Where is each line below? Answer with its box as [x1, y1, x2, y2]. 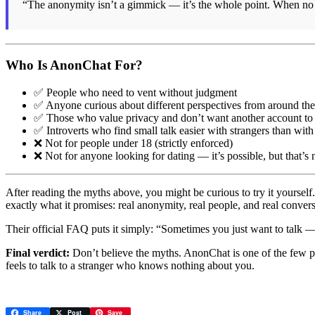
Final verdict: [6, 247, 70, 259]
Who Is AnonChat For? [6, 58, 143, 73]
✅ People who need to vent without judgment [34, 86, 237, 99]
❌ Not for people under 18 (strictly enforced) [34, 137, 233, 150]
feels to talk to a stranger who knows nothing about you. [6, 259, 255, 272]
